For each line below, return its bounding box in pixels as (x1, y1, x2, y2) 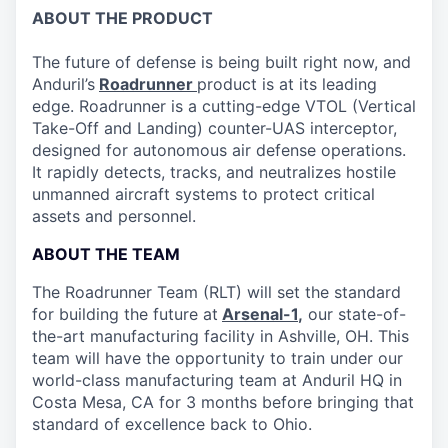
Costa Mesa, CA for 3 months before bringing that (32, 392, 414, 412)
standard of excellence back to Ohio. (32, 414, 312, 434)
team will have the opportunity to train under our (32, 348, 403, 368)
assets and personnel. (32, 206, 196, 226)
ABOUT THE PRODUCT (32, 8, 213, 28)
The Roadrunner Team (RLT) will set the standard (32, 282, 401, 302)
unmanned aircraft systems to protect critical (32, 184, 375, 204)
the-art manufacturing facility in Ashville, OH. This (32, 326, 409, 346)
